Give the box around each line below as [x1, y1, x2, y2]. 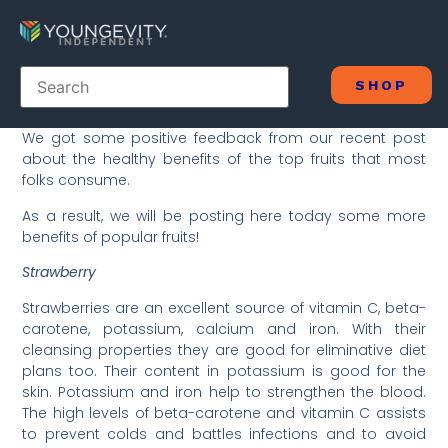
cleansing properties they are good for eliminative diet [22, 339, 426, 360]
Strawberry [22, 262, 97, 283]
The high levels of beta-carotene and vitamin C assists [22, 402, 426, 423]
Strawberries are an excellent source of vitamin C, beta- [22, 297, 426, 318]
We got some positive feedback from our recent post [22, 128, 426, 149]
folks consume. [22, 170, 131, 191]
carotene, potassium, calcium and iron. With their [22, 318, 426, 339]
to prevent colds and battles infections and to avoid [22, 423, 426, 444]
